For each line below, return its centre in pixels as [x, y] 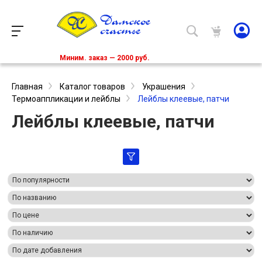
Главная [27, 87]
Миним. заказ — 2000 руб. [105, 58]
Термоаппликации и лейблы [66, 99]
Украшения [164, 87]
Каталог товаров [92, 87]
